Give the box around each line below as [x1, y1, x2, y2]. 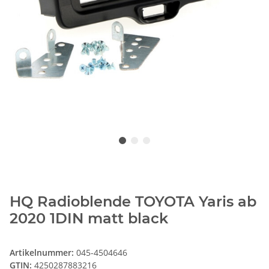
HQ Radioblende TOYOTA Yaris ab [10, 193, 256, 211]
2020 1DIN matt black [10, 210, 168, 228]
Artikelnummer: [10, 247, 76, 259]
